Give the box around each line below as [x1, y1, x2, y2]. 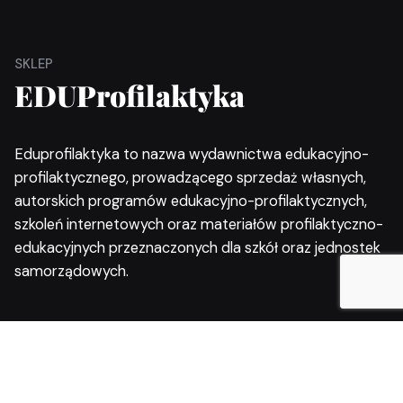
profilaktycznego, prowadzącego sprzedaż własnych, [14, 168, 366, 188]
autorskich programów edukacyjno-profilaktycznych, [14, 192, 367, 211]
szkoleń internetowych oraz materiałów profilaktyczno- [14, 215, 383, 235]
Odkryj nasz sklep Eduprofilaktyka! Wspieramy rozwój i [14, 381, 376, 400]
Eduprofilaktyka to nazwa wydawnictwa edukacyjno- [14, 145, 369, 165]
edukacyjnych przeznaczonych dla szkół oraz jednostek [14, 238, 381, 258]
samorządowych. [14, 262, 129, 282]
